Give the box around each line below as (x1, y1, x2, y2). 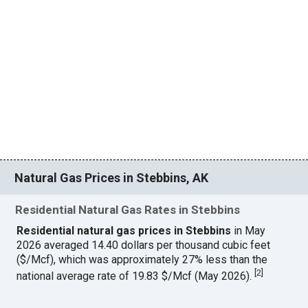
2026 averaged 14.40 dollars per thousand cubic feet (16, 239, 271, 252)
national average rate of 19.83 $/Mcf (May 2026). (16, 269, 255, 283)
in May (231, 224, 266, 238)
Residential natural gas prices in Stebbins (16, 224, 232, 238)
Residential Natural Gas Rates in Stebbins (15, 203, 241, 217)
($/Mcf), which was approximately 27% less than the (16, 253, 268, 267)
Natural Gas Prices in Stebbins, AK (14, 170, 209, 185)
